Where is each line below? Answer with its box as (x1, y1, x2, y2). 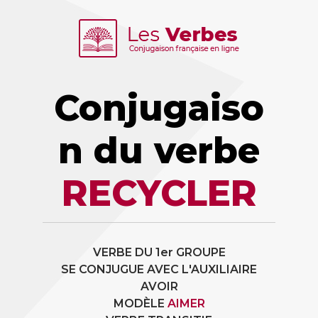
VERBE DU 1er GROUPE (92, 246, 226, 259)
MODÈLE (113, 297, 168, 310)
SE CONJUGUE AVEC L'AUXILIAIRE (61, 263, 257, 276)
